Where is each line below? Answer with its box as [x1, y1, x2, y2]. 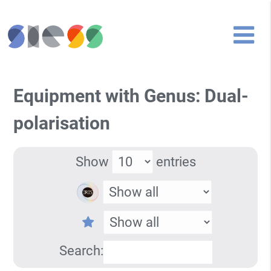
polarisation [13, 113, 111, 134]
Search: [59, 243, 103, 258]
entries [152, 154, 196, 169]
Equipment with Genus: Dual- [13, 85, 249, 107]
